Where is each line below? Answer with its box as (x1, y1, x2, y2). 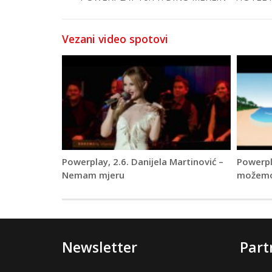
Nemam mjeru (62, 169, 124, 182)
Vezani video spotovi (62, 32, 168, 46)
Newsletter (62, 237, 137, 257)
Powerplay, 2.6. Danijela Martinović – (62, 155, 223, 168)
